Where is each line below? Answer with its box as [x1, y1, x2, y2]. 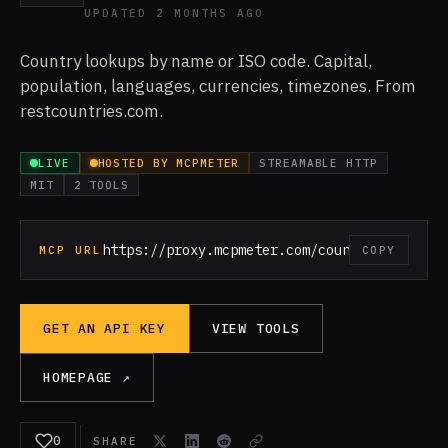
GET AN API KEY [43, 320, 166, 337]
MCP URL [39, 243, 102, 257]
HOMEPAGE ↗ [43, 369, 131, 386]
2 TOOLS [73, 178, 129, 192]
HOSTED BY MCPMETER [97, 156, 240, 170]
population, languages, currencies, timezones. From [20, 75, 416, 97]
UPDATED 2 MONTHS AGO [84, 6, 264, 20]
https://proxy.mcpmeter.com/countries [101, 240, 390, 259]
